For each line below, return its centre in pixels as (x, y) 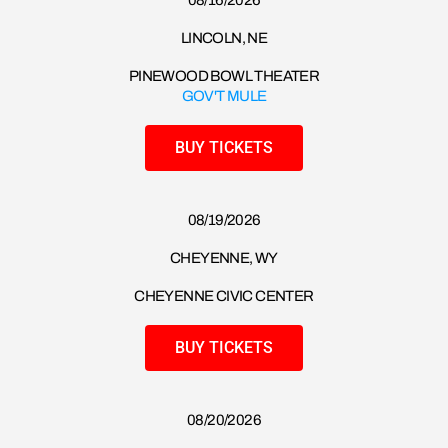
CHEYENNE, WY (224, 258)
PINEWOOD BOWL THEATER (224, 76)
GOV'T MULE (224, 95)
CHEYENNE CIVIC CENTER (224, 296)
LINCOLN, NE (224, 38)
